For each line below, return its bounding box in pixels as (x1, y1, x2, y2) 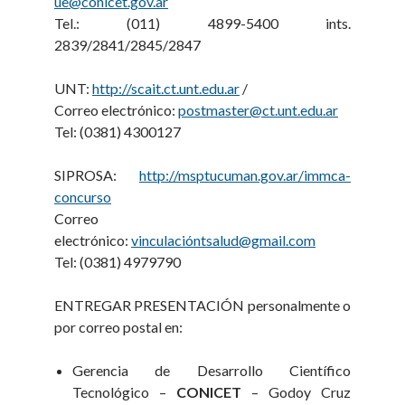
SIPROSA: (54, 166, 128, 184)
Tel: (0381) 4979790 (54, 253, 182, 270)
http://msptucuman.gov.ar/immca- (138, 166, 351, 184)
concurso (54, 188, 112, 205)
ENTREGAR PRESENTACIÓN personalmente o (54, 297, 351, 314)
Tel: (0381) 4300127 (54, 123, 182, 140)
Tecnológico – (72, 383, 177, 400)
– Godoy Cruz (241, 383, 351, 400)
